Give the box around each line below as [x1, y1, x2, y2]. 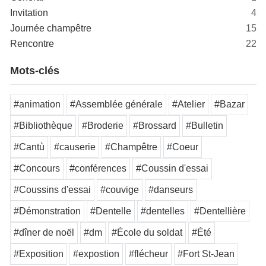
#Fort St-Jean [178, 249, 235, 259]
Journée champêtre [10, 23, 91, 34]
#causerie [54, 142, 96, 153]
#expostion [73, 249, 119, 259]
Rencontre [10, 39, 54, 49]
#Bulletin [186, 121, 223, 131]
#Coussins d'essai [14, 185, 91, 195]
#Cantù [14, 142, 45, 153]
